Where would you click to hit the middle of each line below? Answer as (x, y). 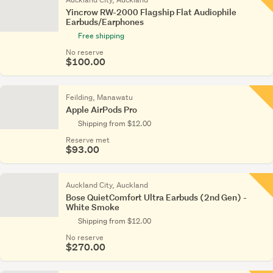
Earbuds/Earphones (105, 22)
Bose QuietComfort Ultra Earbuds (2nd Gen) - (156, 197)
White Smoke (93, 207)
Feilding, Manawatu (99, 97)
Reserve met (88, 140)
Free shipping (101, 36)
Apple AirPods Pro (101, 109)
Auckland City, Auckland (107, 185)
